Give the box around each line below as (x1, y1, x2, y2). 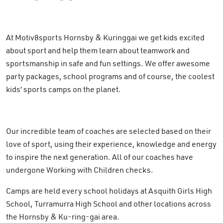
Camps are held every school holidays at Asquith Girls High (6, 186, 212, 196)
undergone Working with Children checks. (6, 165, 153, 175)
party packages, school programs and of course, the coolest (6, 71, 215, 82)
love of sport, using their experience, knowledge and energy (6, 139, 217, 149)
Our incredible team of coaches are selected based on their (6, 126, 211, 136)
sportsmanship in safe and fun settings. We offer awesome (6, 58, 210, 69)
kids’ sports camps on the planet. (6, 84, 121, 95)
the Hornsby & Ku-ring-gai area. (6, 212, 119, 222)
